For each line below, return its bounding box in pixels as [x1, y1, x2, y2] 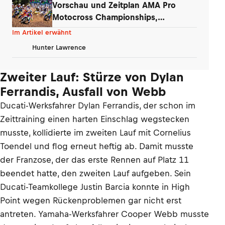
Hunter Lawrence [32, 43, 86, 51]
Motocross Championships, [52, 12, 158, 22]
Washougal [52, 24, 95, 34]
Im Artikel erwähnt [12, 29, 71, 36]
